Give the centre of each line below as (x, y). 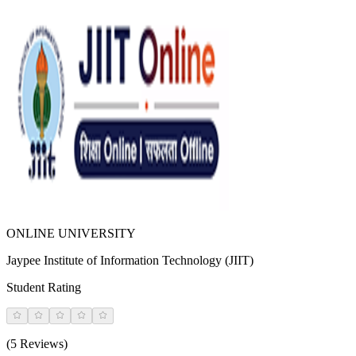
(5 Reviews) (37, 344)
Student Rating (44, 288)
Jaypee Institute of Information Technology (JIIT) (130, 261)
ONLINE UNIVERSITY (71, 234)
